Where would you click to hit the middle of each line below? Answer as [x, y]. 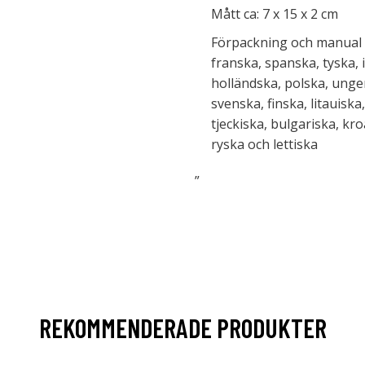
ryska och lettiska [264, 144]
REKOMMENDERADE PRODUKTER [182, 328]
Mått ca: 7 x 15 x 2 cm [275, 14]
